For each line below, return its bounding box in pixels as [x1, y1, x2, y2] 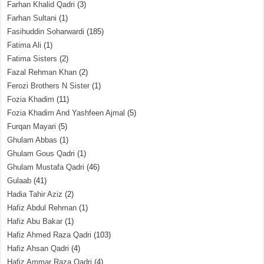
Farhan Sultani [7, 14, 57, 22]
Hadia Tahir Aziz [7, 190, 63, 199]
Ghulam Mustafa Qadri [7, 163, 85, 171]
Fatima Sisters [7, 54, 58, 63]
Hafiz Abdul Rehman [7, 203, 77, 212]
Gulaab [7, 176, 32, 185]
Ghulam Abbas [7, 136, 58, 144]
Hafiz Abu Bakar [7, 217, 63, 226]
